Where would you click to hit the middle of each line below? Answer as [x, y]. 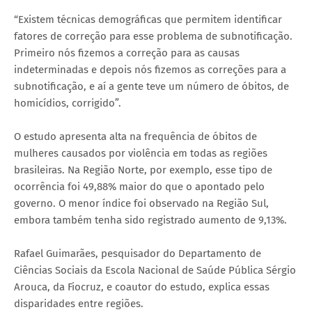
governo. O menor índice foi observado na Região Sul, [141, 203]
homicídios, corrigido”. [68, 103]
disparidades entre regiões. [79, 303]
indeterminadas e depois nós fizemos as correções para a [150, 69]
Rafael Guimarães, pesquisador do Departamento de [138, 253]
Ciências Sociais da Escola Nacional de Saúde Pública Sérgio [155, 270]
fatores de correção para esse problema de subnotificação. [153, 36]
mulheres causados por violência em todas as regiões [141, 153]
